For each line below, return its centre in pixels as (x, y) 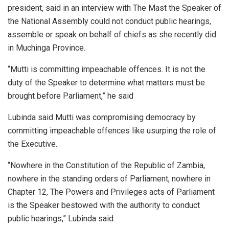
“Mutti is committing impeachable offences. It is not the (107, 69)
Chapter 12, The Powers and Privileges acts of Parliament (111, 192)
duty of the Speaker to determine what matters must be (106, 82)
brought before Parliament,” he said (71, 96)
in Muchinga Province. (47, 48)
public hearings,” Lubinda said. (61, 218)
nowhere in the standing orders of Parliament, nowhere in (109, 178)
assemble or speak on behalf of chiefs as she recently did (112, 34)
